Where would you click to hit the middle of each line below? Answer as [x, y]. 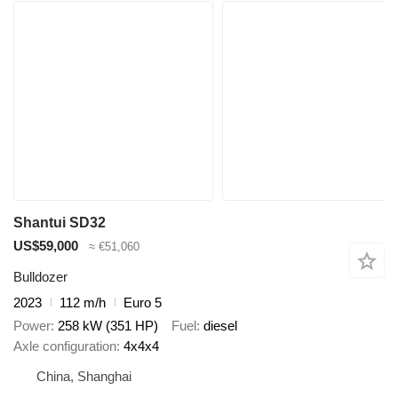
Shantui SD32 [60, 223]
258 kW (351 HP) [108, 326]
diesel [220, 326]
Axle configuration [65, 346]
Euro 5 [143, 302]
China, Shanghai [84, 377]
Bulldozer [40, 276]
